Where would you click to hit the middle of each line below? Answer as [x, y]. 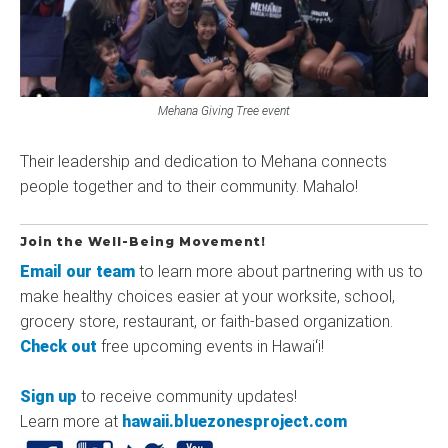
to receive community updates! [187, 396]
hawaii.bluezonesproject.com [234, 421]
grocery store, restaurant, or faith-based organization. [206, 321]
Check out [58, 346]
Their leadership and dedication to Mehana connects [203, 161]
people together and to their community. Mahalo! [189, 186]
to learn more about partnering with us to [279, 271]
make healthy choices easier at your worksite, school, [207, 296]
